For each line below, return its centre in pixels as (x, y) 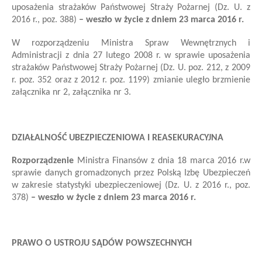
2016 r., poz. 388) (44, 20)
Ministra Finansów (112, 161)
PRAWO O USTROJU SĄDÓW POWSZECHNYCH (102, 244)
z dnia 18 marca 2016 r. (197, 161)
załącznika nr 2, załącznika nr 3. (71, 92)
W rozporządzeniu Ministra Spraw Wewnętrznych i (131, 43)
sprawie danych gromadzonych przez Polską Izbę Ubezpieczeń (131, 173)
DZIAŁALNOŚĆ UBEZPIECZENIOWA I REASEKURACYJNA (118, 138)
